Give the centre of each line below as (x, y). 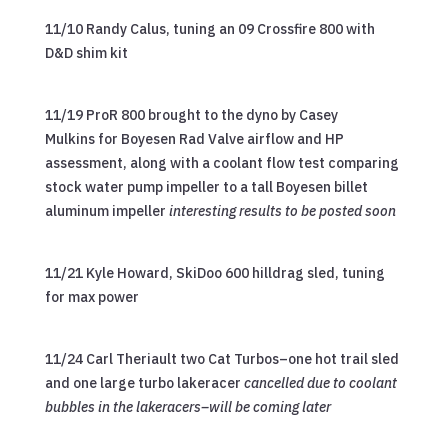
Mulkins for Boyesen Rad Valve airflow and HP (194, 138)
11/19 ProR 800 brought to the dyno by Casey (191, 114)
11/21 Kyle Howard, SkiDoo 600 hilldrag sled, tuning (214, 272)
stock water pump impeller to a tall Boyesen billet (206, 186)
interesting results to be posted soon (282, 210)
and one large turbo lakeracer (142, 382)
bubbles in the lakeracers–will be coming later (187, 406)
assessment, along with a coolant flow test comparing (221, 162)
